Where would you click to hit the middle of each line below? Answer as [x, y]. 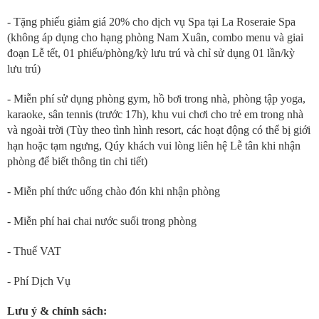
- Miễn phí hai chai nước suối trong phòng [102, 221]
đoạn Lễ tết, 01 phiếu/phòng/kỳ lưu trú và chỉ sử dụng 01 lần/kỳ [151, 53]
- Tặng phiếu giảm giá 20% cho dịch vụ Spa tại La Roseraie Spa [151, 22]
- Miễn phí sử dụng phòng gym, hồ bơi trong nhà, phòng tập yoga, [156, 99]
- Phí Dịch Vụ [39, 281]
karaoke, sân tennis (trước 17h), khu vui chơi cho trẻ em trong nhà [155, 114]
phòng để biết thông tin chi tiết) [77, 161]
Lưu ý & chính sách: [57, 311]
